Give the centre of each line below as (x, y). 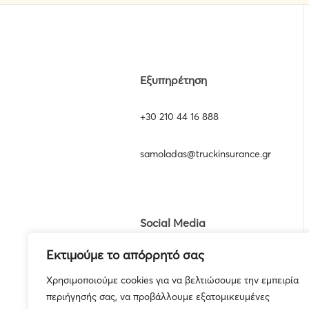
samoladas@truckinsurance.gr (206, 154)
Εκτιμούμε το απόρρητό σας (125, 255)
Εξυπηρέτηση (174, 80)
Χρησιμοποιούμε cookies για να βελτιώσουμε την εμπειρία (172, 280)
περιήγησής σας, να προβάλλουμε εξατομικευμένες (158, 297)
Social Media (173, 223)
